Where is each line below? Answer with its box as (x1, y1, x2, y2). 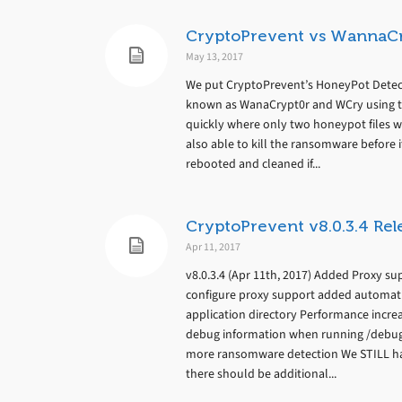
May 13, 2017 (186, 49, 243, 64)
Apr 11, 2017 (186, 240, 240, 254)
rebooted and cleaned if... (186, 155, 320, 172)
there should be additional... (186, 365, 336, 382)
